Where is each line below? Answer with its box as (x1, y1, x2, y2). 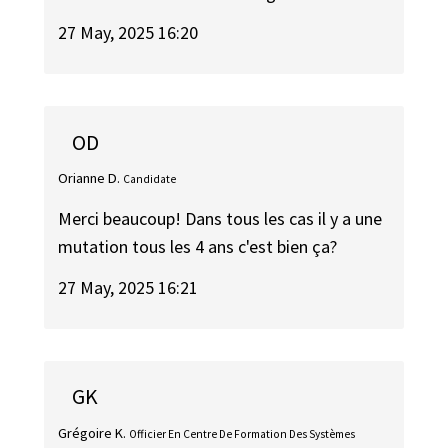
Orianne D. (58, 168, 121, 187)
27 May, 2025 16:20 (58, 21, 199, 45)
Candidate (123, 171, 177, 186)
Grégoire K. (58, 423, 127, 442)
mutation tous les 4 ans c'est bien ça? (58, 235, 338, 259)
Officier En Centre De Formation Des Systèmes (129, 426, 356, 441)
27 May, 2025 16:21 (58, 275, 199, 299)
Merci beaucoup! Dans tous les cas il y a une (58, 207, 383, 231)
